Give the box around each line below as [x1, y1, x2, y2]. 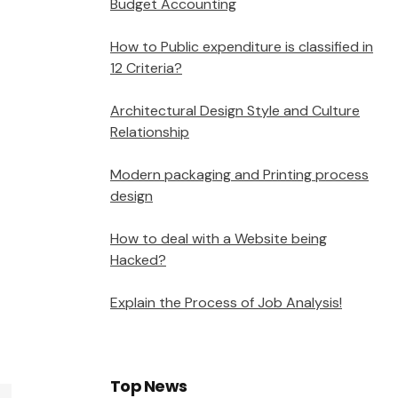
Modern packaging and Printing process [110, 164, 369, 184]
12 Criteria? [110, 58, 182, 77]
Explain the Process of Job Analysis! [110, 292, 342, 312]
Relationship [110, 122, 189, 141]
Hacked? [110, 250, 166, 269]
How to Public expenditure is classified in [110, 36, 373, 56]
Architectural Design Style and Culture [110, 100, 360, 120]
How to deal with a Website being [110, 228, 327, 248]
